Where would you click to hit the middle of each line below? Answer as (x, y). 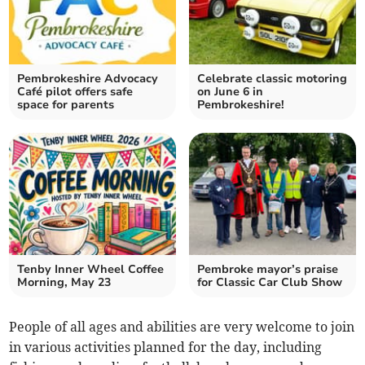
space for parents (66, 105)
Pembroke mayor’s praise (268, 270)
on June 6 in (230, 92)
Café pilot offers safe (75, 92)
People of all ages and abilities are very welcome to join (182, 327)
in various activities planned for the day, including (166, 347)
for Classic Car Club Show (270, 283)
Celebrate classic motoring (272, 79)
